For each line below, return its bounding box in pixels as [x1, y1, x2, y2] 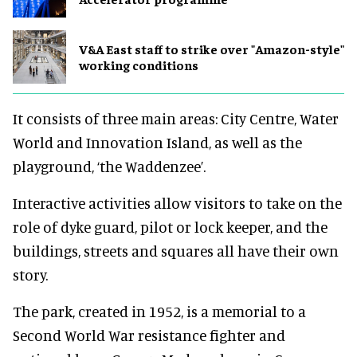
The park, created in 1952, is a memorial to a [13, 301, 306, 320]
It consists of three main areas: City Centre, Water [13, 108, 339, 127]
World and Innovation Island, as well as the [13, 132, 302, 151]
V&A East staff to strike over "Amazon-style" [79, 41, 344, 57]
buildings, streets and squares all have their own [13, 241, 339, 260]
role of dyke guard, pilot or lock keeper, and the [13, 217, 328, 236]
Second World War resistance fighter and [13, 325, 285, 344]
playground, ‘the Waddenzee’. [13, 156, 206, 175]
